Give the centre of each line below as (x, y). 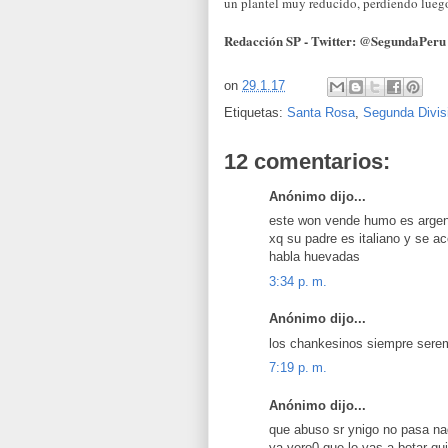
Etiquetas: (255, 112)
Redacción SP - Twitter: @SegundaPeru (335, 40)
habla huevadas (314, 257)
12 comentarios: (307, 161)
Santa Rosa (321, 112)
